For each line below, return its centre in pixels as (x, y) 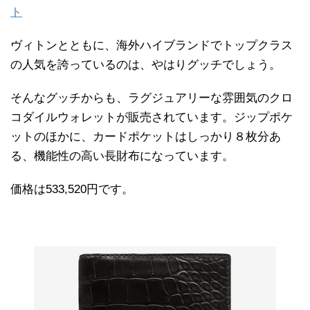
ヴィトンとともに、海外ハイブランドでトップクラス (152, 46)
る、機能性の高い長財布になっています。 (122, 156)
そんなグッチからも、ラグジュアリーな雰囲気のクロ (152, 98)
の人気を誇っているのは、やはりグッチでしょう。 (146, 65)
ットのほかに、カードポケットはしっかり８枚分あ (146, 137)
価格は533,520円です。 (72, 190)
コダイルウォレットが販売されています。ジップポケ (152, 118)
